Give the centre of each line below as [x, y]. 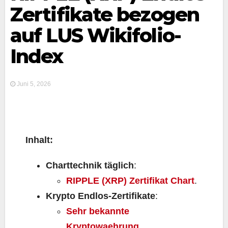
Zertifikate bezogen [105, 15]
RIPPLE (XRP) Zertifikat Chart [130, 181]
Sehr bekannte [98, 211]
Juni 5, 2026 [33, 84]
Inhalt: [39, 140]
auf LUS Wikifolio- [95, 35]
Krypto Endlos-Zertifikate [101, 196]
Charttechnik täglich [90, 165]
